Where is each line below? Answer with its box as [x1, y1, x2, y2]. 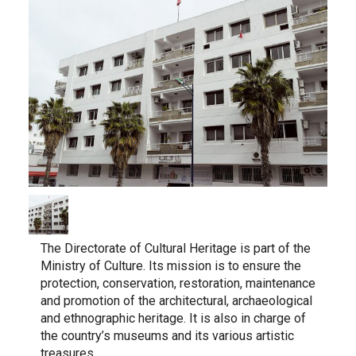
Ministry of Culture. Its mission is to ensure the [40, 257, 301, 273]
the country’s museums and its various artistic [40, 327, 294, 343]
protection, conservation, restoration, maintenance [40, 275, 315, 291]
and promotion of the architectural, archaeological [40, 292, 312, 308]
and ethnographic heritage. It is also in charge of [40, 310, 306, 326]
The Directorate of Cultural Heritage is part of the [40, 240, 311, 256]
